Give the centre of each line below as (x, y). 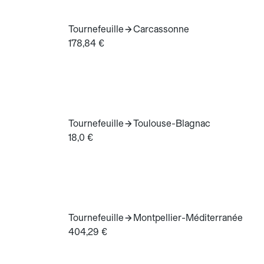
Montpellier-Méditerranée (188, 218)
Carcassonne (161, 29)
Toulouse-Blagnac (172, 124)
